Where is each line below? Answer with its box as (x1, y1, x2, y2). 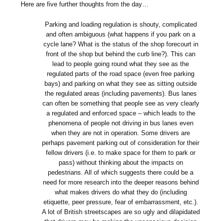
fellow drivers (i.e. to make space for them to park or (46, 148, 196, 156)
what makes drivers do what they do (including (54, 188, 187, 196)
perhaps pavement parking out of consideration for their (42, 139, 200, 147)
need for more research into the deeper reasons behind (42, 178, 199, 186)
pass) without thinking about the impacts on (58, 158, 183, 166)
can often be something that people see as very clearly (42, 99, 199, 107)
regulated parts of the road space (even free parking (47, 70, 195, 77)
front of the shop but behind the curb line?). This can (46, 50, 196, 58)
